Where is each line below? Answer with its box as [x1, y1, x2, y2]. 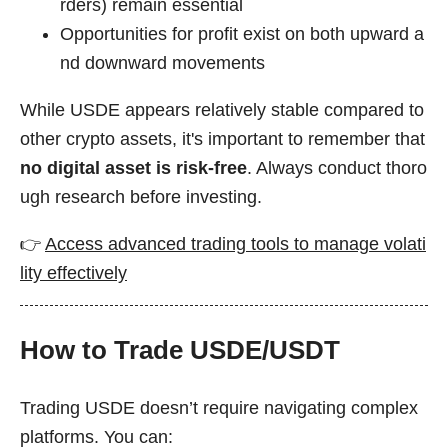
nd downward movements [60, 53, 265, 74]
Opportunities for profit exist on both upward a [60, 24, 424, 45]
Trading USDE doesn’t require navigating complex [20, 397, 418, 418]
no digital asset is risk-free [20, 157, 247, 178]
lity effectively [20, 262, 127, 283]
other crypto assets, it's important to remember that [20, 128, 425, 149]
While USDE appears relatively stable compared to [20, 99, 424, 120]
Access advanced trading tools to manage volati [45, 233, 426, 254]
